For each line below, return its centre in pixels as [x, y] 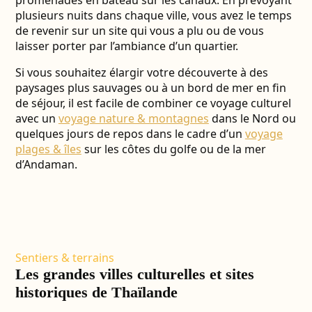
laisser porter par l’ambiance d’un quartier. [126, 46]
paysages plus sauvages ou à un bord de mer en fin [150, 88]
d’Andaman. [46, 164]
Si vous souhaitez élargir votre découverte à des [141, 72]
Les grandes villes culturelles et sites [134, 274]
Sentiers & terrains [64, 258]
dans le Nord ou [252, 118]
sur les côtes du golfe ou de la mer [173, 149]
